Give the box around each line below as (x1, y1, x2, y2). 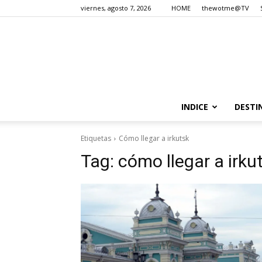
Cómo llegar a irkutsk (119, 133, 189, 143)
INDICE (181, 101, 208, 112)
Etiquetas (81, 133, 111, 143)
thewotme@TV (202, 4, 249, 12)
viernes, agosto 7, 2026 (81, 4, 151, 12)
